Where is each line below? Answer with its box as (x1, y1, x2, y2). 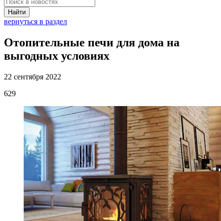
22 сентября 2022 (4, 72, 61, 81)
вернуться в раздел (4, 17, 67, 26)
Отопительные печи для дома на (4, 36, 180, 49)
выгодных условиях (4, 49, 110, 62)
